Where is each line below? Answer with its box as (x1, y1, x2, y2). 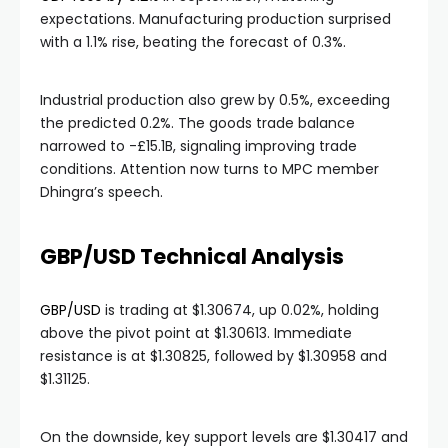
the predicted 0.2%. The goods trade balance (40, 113, 355, 133)
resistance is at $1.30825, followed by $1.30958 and (40, 346, 387, 366)
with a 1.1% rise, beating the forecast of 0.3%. (40, 32, 346, 52)
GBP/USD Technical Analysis (40, 242, 344, 271)
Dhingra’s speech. (40, 182, 163, 202)
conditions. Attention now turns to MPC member (40, 159, 379, 179)
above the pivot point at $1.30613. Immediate (40, 323, 352, 343)
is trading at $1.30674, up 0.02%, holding (101, 300, 379, 320)
